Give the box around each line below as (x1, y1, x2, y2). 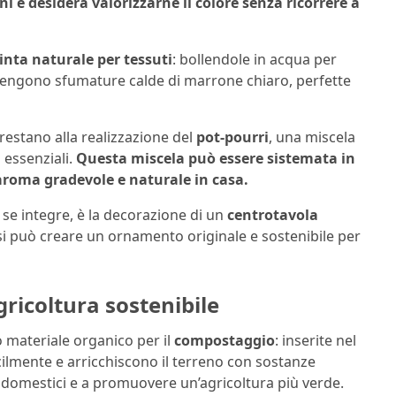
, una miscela (269, 127, 355, 148)
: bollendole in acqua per (172, 49, 337, 70)
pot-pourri (196, 127, 269, 148)
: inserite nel (275, 330, 356, 350)
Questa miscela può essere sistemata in (76, 148, 355, 169)
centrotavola (227, 205, 318, 225)
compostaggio (174, 330, 275, 350)
